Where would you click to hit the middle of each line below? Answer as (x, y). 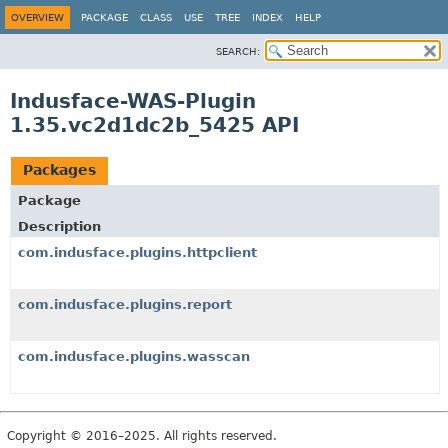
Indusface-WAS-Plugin (133, 101)
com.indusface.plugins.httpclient (137, 252)
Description (59, 226)
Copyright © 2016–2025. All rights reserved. (142, 436)
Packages (59, 170)
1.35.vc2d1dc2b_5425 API (154, 125)
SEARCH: (238, 51)
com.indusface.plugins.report (125, 304)
